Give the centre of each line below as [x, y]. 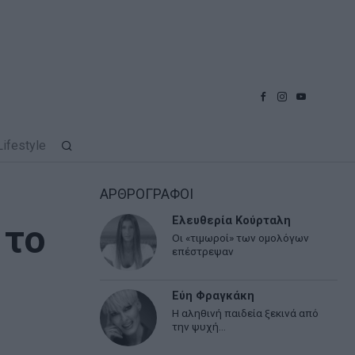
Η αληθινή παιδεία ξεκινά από [246, 313]
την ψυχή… [199, 327]
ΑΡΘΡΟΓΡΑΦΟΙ [147, 194]
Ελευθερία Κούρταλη [232, 220]
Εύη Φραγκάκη [214, 296]
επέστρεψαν [203, 252]
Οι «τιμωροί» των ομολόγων [241, 238]
